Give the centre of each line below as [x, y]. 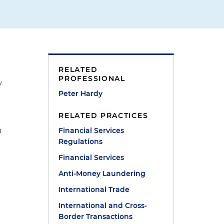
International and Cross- [103, 205]
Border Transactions [96, 216]
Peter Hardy [81, 93]
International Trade [94, 189]
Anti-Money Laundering [102, 173]
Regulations [81, 141]
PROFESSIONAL [92, 78]
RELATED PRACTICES [103, 115]
